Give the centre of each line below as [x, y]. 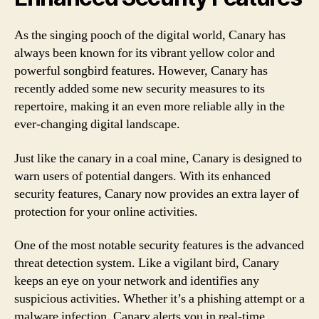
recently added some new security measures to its [140, 89]
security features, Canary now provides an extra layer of [157, 194]
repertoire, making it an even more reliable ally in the [150, 106]
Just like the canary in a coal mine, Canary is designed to [158, 158]
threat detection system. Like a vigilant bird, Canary [147, 263]
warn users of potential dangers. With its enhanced [142, 176]
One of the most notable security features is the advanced [159, 245]
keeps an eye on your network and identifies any [137, 281]
